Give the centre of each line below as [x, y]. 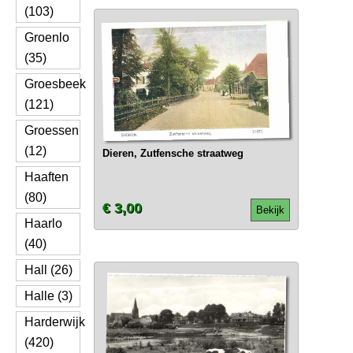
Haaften [46, 177]
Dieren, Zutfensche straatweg [173, 153]
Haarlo [43, 223]
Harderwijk [55, 322]
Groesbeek [55, 84]
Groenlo [47, 37]
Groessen [52, 130]
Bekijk [270, 210]
